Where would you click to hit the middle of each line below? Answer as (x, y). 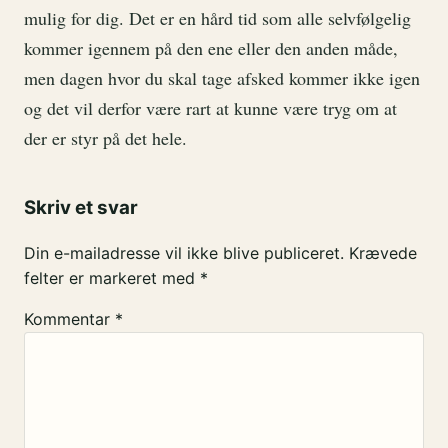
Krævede (383, 252)
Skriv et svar (81, 208)
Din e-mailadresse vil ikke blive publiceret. (184, 252)
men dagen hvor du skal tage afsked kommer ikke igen (222, 78)
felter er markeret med (112, 277)
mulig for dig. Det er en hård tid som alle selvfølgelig (217, 18)
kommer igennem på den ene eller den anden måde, (211, 48)
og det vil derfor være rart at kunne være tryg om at (210, 108)
